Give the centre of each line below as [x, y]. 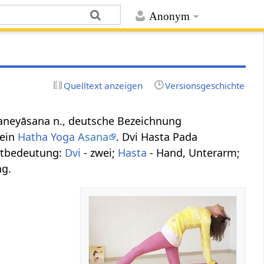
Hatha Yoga [47, 136]
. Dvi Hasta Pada [157, 136]
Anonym [169, 16]
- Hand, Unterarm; [194, 152]
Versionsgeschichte [204, 85]
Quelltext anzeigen [103, 85]
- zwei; [100, 152]
